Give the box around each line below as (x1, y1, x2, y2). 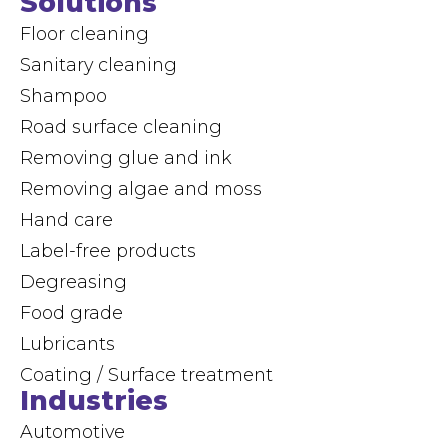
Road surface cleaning (20, 115, 222, 137)
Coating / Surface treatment (20, 363, 273, 385)
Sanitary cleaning (20, 53, 177, 75)
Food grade (20, 301, 123, 323)
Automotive (20, 420, 125, 442)
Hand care (20, 208, 113, 230)
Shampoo (20, 84, 107, 106)
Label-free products (20, 239, 196, 261)
